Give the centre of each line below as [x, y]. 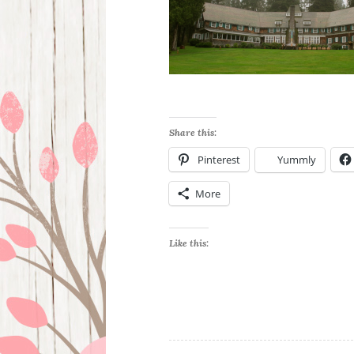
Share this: [193, 133]
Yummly [297, 160]
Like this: [189, 243]
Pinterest [219, 160]
